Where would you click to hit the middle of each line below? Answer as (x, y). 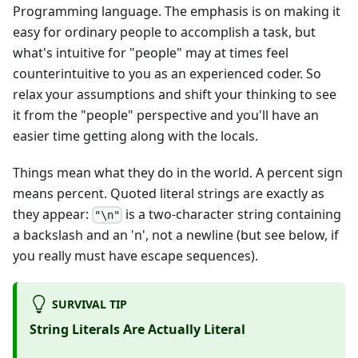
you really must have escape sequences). (135, 256)
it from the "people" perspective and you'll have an (166, 115)
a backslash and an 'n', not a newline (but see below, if (176, 235)
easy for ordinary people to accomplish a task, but (164, 32)
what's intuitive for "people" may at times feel (151, 52)
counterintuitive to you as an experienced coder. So (167, 73)
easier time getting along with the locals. (135, 135)
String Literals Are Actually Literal (137, 330)
